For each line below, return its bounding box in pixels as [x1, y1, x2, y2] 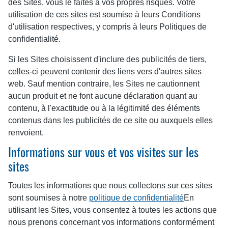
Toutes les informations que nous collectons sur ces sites [8, 181, 212, 190]
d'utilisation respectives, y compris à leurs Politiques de [8, 22, 207, 31]
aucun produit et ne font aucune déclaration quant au [8, 92, 197, 100]
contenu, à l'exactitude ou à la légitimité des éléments [8, 104, 200, 112]
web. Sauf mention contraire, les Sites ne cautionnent [8, 79, 199, 88]
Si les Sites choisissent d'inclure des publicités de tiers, [8, 55, 207, 64]
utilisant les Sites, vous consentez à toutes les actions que [8, 206, 217, 214]
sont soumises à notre [8, 193, 89, 202]
